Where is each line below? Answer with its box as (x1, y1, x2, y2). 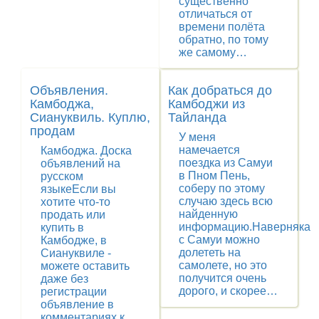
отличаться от (179, 8, 252, 21)
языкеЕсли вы (41, 183, 116, 196)
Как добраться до (168, 83, 272, 98)
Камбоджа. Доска (41, 145, 132, 157)
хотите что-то (41, 196, 110, 209)
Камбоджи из (168, 97, 245, 112)
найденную (179, 208, 238, 221)
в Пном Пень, (179, 169, 250, 182)
